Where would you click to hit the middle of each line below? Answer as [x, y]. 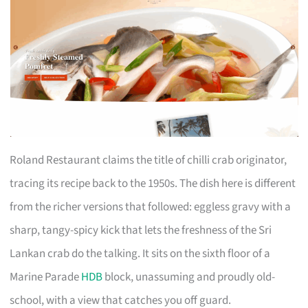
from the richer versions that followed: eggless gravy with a [151, 207]
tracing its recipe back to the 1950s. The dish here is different [153, 183]
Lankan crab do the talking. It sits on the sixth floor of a [140, 253]
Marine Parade [46, 277]
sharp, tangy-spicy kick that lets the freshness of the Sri [141, 230]
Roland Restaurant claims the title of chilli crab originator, [148, 160]
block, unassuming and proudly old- [189, 277]
